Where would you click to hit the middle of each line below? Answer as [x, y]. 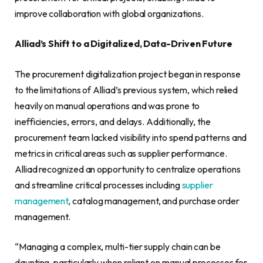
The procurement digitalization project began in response [128, 74]
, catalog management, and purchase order [154, 200]
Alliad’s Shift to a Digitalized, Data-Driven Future [124, 44]
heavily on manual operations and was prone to [107, 105]
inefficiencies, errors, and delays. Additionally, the [113, 121]
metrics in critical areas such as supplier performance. [121, 153]
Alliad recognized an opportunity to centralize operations [128, 169]
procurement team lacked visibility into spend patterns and [131, 137]
